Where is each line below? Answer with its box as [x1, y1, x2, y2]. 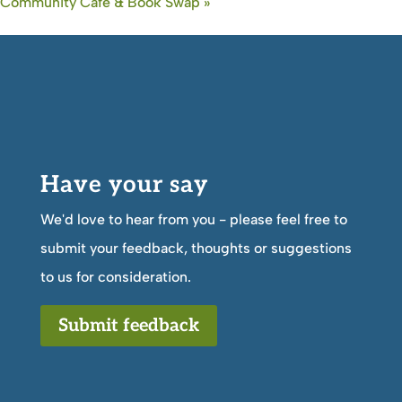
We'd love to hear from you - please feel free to [39, 210, 347, 228]
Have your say [39, 170, 208, 199]
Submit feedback [57, 314, 199, 336]
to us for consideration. [39, 267, 191, 285]
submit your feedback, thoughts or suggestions [39, 239, 352, 257]
